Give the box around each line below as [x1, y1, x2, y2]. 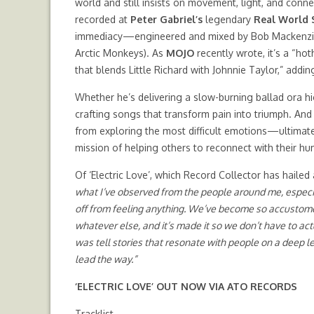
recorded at [75, 13, 130, 25]
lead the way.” [75, 253, 137, 265]
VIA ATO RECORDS [206, 280, 297, 292]
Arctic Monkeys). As [75, 47, 166, 59]
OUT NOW [156, 280, 206, 292]
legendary [203, 13, 254, 25]
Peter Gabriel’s [130, 13, 203, 25]
